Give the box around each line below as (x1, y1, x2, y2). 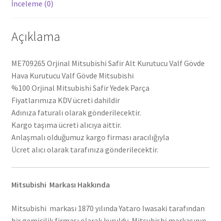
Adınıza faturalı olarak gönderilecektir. (11, 108, 141, 118)
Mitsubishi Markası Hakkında (11, 180, 110, 190)
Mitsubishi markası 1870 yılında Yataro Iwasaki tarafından (11, 203, 205, 214)
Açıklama (11, 29, 60, 45)
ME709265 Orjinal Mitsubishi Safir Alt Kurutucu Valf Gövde (11, 58, 205, 69)
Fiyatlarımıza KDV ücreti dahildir (11, 95, 120, 106)
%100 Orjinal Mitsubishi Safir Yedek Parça (11, 83, 149, 93)
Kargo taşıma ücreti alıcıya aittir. (11, 120, 121, 130)
